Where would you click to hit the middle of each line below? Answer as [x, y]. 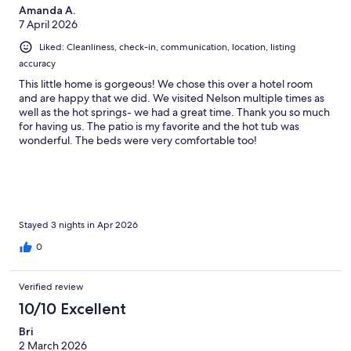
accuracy [37, 63]
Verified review [51, 286]
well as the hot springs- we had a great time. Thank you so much [174, 112]
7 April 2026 [48, 24]
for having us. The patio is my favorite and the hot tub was [159, 126]
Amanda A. [47, 10]
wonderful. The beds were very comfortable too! [138, 140]
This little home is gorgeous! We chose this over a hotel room [166, 83]
